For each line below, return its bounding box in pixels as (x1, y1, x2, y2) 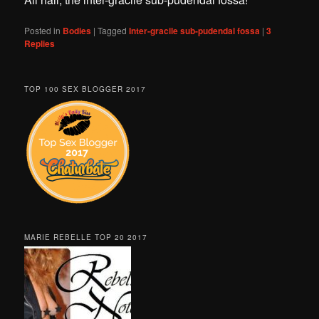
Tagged (98, 24, 127, 36)
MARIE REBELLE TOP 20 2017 (24, 231, 148, 242)
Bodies (63, 24, 92, 37)
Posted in (24, 24, 61, 36)
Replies (24, 37, 56, 50)
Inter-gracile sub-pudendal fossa (129, 24, 261, 37)
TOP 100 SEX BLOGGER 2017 (24, 84, 147, 95)
